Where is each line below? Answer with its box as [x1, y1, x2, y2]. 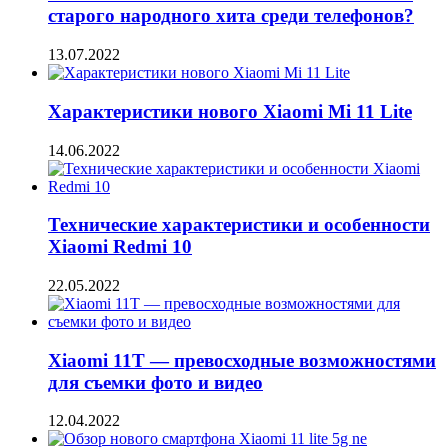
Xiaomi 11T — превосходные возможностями [48, 349, 436, 371]
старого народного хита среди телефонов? [48, 5, 414, 27]
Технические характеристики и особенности [48, 214, 430, 236]
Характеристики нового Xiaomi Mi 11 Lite [48, 100, 412, 122]
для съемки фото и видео [48, 371, 263, 393]
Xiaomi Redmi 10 [48, 236, 192, 258]
